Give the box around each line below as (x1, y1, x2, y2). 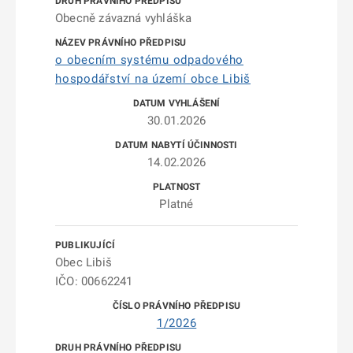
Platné (159, 197, 194, 211)
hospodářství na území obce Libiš (55, 72, 251, 86)
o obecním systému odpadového (55, 53, 243, 67)
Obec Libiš (55, 255, 112, 269)
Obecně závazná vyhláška (55, 11, 192, 25)
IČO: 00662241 (55, 274, 133, 288)
